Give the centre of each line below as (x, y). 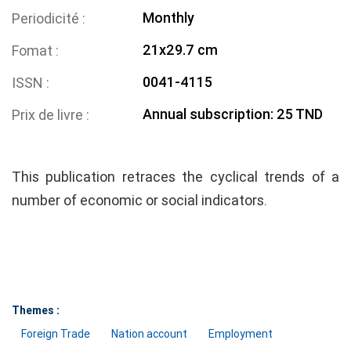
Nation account (149, 334)
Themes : (36, 311)
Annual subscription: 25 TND (233, 114)
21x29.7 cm (181, 50)
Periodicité (47, 19)
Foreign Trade (56, 334)
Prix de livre (49, 115)
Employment (241, 334)
